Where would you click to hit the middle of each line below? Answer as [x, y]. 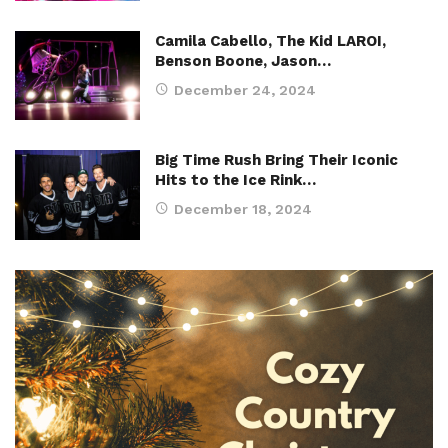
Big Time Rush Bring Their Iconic [276, 160]
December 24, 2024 [245, 90]
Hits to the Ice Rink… [235, 180]
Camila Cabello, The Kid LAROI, [270, 41]
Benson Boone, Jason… [243, 61]
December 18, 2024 [243, 209]
